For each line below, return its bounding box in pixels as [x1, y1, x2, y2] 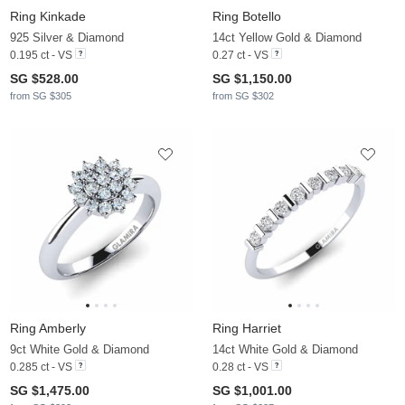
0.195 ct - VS [10, 48, 72, 61]
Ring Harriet [212, 320, 281, 335]
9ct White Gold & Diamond [10, 342, 149, 356]
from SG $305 [10, 89, 71, 101]
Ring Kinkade [10, 8, 86, 24]
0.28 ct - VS [212, 360, 268, 373]
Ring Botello [212, 8, 281, 24]
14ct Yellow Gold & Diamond [212, 30, 362, 44]
